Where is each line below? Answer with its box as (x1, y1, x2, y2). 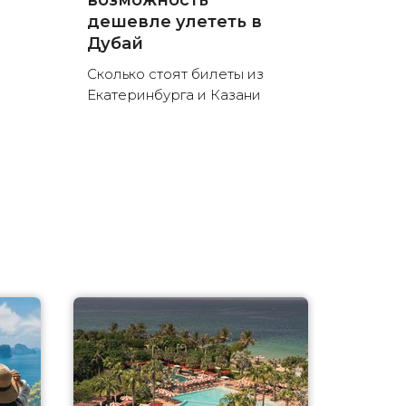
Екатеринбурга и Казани (86, 86, 261, 104)
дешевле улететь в (86, 12, 262, 33)
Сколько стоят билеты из (86, 65, 264, 83)
